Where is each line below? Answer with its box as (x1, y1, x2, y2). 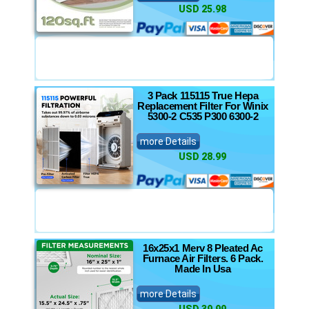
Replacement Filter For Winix (137, 100, 268, 112)
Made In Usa (175, 263, 231, 275)
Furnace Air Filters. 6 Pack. (142, 252, 263, 264)
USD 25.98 (178, 3, 226, 14)
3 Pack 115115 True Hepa (147, 90, 259, 101)
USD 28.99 (178, 151, 226, 162)
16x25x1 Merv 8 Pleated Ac (143, 242, 263, 254)
